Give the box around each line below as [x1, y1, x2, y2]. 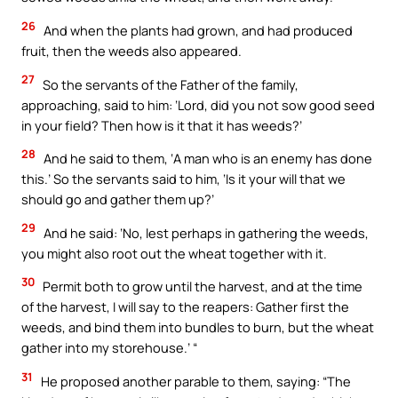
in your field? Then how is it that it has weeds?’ [21, 115, 302, 134]
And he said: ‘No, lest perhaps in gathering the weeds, [41, 223, 369, 242]
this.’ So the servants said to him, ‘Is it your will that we [21, 170, 346, 188]
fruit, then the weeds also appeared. [21, 42, 242, 60]
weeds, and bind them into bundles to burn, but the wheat [21, 318, 374, 337]
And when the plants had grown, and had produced [41, 21, 353, 40]
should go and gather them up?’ [21, 190, 214, 209]
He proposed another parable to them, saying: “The [38, 371, 351, 390]
